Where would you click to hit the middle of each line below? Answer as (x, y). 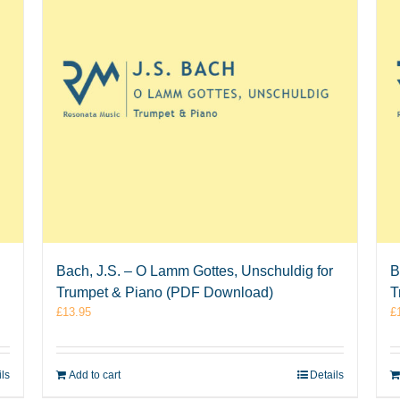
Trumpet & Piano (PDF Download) (165, 293)
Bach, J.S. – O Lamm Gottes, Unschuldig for (195, 271)
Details (326, 375)
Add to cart (95, 375)
